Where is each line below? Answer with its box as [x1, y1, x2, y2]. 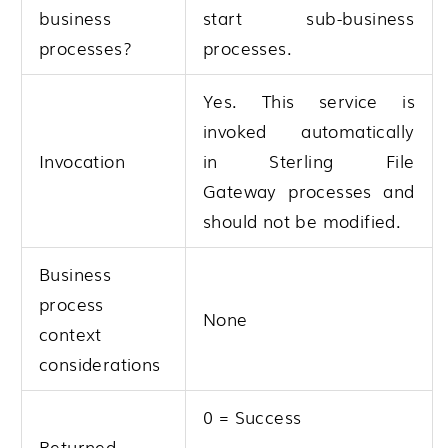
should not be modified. [203, 208, 402, 234]
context [39, 321, 102, 347]
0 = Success [203, 404, 302, 430]
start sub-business [203, 5, 415, 31]
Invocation [39, 148, 125, 174]
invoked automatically [203, 118, 415, 144]
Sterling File [269, 148, 415, 174]
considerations [39, 351, 161, 377]
